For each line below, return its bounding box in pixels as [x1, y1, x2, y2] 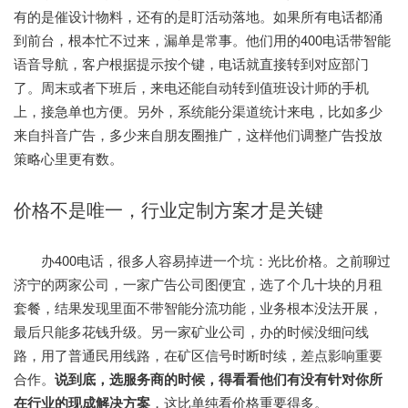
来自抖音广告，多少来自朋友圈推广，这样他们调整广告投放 [14, 124, 382, 144]
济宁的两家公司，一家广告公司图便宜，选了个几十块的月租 [14, 273, 382, 293]
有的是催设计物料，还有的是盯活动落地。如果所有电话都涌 [14, 5, 382, 25]
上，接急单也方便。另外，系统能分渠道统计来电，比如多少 [14, 100, 382, 120]
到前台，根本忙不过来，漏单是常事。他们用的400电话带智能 [14, 29, 391, 49]
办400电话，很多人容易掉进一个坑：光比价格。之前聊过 [14, 250, 391, 270]
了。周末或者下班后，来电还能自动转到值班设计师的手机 [14, 76, 369, 97]
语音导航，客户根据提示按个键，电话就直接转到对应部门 [14, 53, 369, 73]
